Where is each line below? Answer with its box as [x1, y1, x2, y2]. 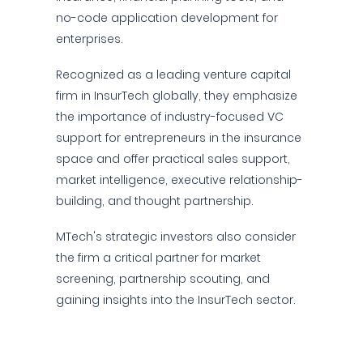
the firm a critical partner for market [56, 250, 261, 266]
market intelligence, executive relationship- [56, 172, 303, 188]
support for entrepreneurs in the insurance [56, 130, 301, 146]
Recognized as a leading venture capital [56, 66, 291, 83]
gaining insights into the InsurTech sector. [56, 292, 296, 308]
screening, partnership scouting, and [56, 271, 270, 287]
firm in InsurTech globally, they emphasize [56, 88, 297, 104]
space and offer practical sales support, [56, 151, 290, 167]
